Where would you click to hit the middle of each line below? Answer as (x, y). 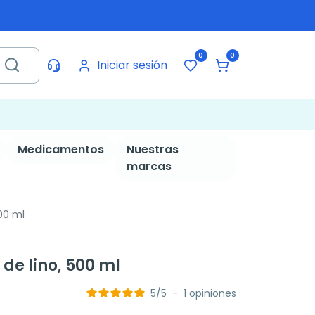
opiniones (213, 294)
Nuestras (152, 149)
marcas (149, 166)
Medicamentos (60, 149)
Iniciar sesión (132, 65)
